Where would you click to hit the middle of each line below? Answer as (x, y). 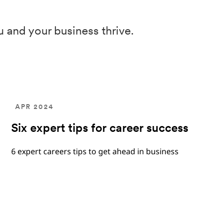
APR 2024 (35, 107)
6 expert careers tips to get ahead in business (95, 151)
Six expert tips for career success (100, 129)
